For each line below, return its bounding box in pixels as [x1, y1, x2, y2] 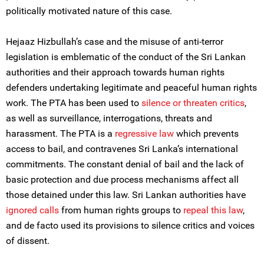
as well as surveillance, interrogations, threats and [6, 113, 212, 124]
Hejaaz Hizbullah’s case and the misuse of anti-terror [6, 36, 223, 47]
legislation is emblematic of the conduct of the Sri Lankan [6, 51, 246, 62]
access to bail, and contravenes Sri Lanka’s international [6, 143, 238, 154]
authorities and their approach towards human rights [6, 67, 225, 78]
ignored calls [6, 204, 59, 216]
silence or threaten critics [141, 97, 245, 108]
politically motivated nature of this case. [6, 5, 172, 16]
